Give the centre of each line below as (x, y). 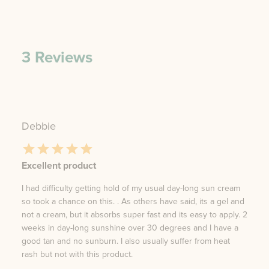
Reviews (62, 57)
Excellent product (59, 166)
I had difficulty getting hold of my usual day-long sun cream (131, 188)
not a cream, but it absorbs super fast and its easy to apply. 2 (134, 215)
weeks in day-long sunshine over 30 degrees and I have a (130, 228)
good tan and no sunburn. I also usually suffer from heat (126, 241)
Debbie (39, 126)
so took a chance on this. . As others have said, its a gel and (133, 201)
